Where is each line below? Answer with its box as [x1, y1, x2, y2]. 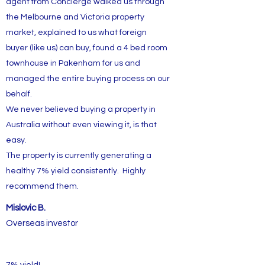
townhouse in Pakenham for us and [6, 59, 140, 67]
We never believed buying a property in [6, 105, 156, 114]
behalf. [6, 90, 34, 98]
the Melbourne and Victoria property [6, 13, 144, 21]
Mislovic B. [6, 203, 46, 212]
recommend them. [6, 182, 79, 190]
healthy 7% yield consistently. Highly [6, 167, 146, 175]
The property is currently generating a [6, 151, 151, 160]
